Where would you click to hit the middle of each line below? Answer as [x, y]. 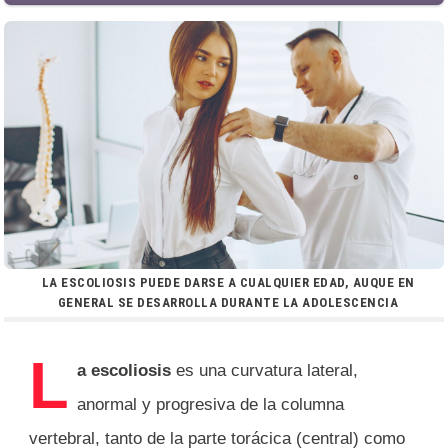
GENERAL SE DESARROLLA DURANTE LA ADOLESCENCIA [228, 302]
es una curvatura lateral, [264, 370]
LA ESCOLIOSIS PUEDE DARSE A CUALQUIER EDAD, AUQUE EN [228, 282]
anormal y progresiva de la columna [210, 404]
